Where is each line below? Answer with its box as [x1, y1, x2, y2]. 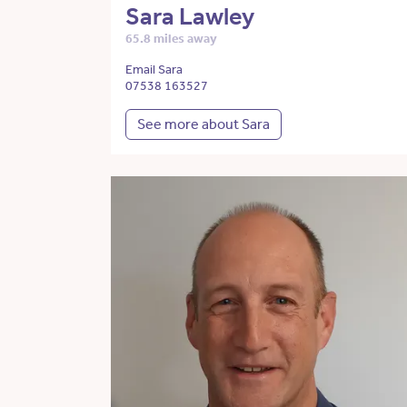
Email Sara [125, 62, 183, 78]
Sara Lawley [125, 2, 254, 32]
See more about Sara [137, 115, 270, 134]
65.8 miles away [125, 31, 217, 47]
